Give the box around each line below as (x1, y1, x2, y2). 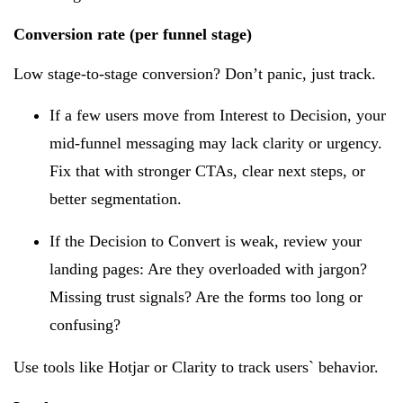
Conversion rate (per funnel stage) (13, 24, 252, 43)
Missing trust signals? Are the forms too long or (49, 287, 363, 306)
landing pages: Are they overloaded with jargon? (49, 259, 367, 278)
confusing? (49, 315, 121, 334)
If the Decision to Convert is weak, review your (49, 231, 362, 250)
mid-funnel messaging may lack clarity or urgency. (49, 133, 382, 152)
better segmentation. (49, 189, 182, 208)
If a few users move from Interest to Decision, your (49, 105, 386, 124)
